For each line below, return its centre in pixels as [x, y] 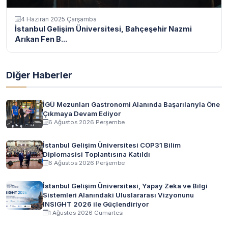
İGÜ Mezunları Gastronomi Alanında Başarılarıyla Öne [131, 104]
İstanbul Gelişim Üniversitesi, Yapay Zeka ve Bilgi [125, 186]
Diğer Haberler [39, 75]
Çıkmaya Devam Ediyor [82, 113]
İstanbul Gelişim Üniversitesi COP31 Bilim [112, 145]
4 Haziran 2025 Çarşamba [59, 19]
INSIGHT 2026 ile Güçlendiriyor [96, 204]
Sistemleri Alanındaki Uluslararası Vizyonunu [118, 195]
